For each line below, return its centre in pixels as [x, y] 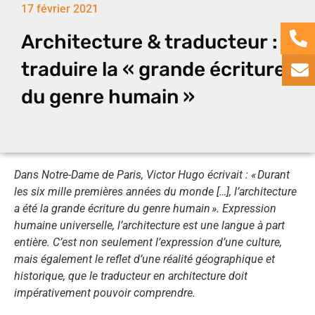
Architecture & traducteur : [149, 42]
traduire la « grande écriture [153, 70]
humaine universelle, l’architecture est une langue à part [149, 226]
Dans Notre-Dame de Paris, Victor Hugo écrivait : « [135, 175]
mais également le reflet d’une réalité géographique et [144, 259]
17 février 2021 [60, 9]
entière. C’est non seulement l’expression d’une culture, [148, 243]
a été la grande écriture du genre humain [112, 209]
